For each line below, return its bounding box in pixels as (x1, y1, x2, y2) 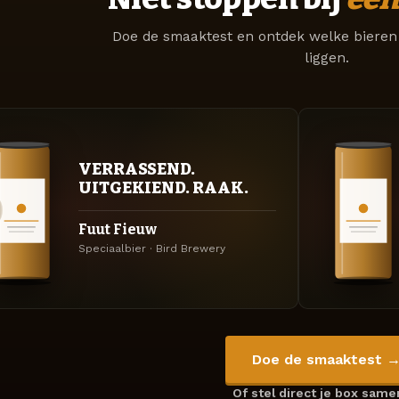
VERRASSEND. (78, 159, 195, 180)
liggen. (304, 49, 349, 66)
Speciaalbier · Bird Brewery (78, 242, 225, 256)
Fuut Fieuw (78, 220, 157, 238)
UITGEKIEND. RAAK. (78, 178, 248, 199)
